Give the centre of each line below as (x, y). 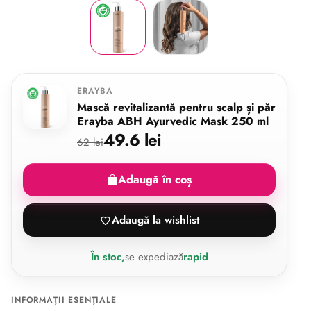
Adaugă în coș (155, 179)
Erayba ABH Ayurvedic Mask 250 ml (173, 121)
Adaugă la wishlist (155, 220)
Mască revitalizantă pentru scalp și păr (176, 107)
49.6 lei (133, 140)
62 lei (90, 142)
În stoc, (108, 257)
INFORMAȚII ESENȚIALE (64, 300)
